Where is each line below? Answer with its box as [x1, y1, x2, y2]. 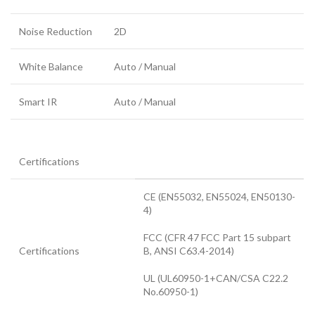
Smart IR [19, 95, 57, 108]
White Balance [19, 60, 83, 72]
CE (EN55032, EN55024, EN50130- [143, 190, 295, 202]
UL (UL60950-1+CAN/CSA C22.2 [143, 271, 288, 284]
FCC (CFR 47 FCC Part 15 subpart [143, 231, 291, 243]
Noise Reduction [19, 25, 92, 37]
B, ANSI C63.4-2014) [143, 244, 234, 257]
